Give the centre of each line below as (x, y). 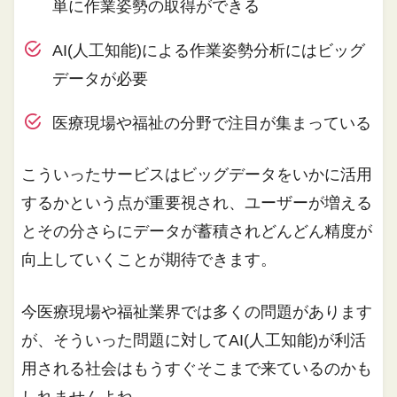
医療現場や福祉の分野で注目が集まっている (211, 124)
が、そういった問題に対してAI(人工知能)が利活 (194, 340)
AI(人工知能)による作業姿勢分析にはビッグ (208, 51)
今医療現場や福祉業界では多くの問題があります (197, 311)
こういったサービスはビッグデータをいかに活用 (197, 174)
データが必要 (100, 79)
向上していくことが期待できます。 (149, 259)
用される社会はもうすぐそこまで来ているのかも (197, 368)
